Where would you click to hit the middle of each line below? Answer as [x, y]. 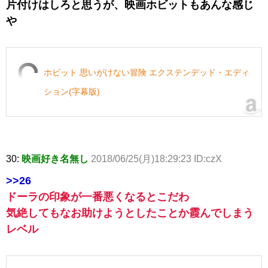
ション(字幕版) [72, 91]
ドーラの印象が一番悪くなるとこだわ [98, 197]
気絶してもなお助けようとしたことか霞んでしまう [130, 213]
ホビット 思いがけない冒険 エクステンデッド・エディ [147, 72]
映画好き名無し [55, 159]
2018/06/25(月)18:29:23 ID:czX [156, 159]
